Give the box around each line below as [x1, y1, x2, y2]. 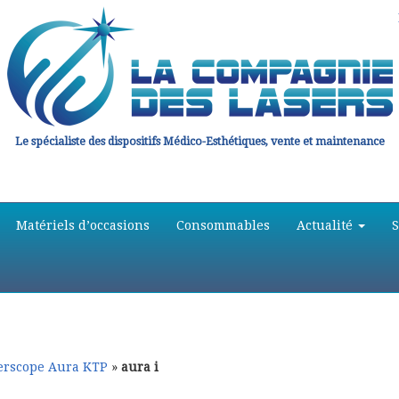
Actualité [297, 218, 356, 232]
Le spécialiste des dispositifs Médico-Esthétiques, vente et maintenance [14, 134, 385, 148]
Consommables [176, 218, 270, 232]
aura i [121, 360, 159, 374]
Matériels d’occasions [16, 218, 150, 232]
